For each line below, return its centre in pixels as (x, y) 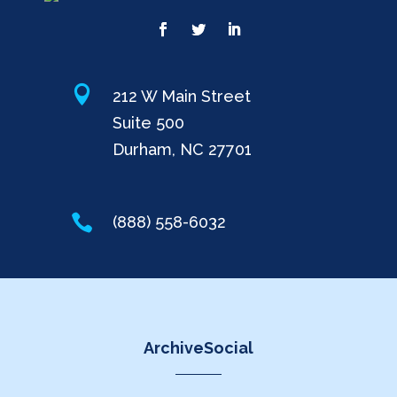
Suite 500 (148, 122)
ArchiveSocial (198, 347)
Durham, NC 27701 (182, 149)
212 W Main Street (182, 96)
